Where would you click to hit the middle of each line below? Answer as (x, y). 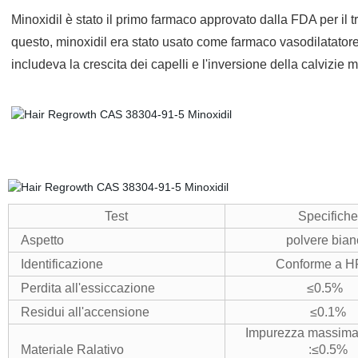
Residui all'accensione (85, 312)
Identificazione (62, 264)
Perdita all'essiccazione (88, 288)
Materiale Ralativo (72, 350)
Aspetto (42, 240)
